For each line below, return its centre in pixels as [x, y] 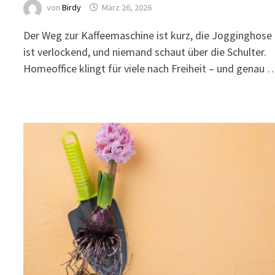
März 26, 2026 [127, 8]
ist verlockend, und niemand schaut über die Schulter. [145, 52]
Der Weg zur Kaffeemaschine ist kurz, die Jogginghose [148, 35]
